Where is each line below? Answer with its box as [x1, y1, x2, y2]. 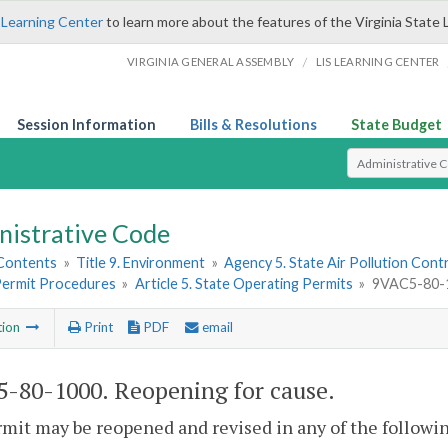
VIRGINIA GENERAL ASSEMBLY [127, 55, 295, 68]
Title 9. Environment [76, 254, 206, 272]
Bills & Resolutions [190, 116, 317, 133]
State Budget [351, 116, 442, 133]
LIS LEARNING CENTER [315, 55, 440, 68]
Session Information [17, 116, 156, 133]
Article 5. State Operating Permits [134, 275, 353, 293]
